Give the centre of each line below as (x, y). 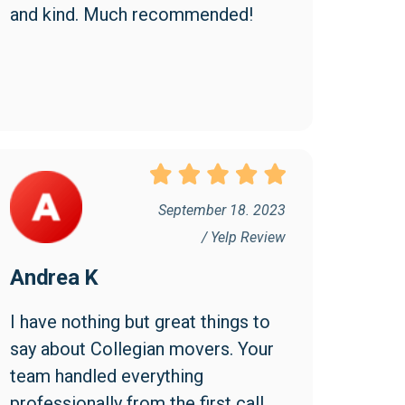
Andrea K (55, 277)
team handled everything (107, 376)
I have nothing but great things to (140, 321)
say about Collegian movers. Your (142, 348)
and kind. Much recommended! (132, 14)
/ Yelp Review (244, 237)
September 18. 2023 (222, 210)
